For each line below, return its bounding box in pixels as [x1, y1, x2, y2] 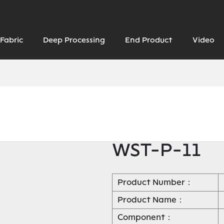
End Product [124, 35, 172, 45]
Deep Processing [42, 35, 105, 45]
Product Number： [117, 177, 193, 187]
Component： [117, 212, 173, 222]
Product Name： [117, 195, 184, 204]
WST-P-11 [112, 139, 201, 160]
